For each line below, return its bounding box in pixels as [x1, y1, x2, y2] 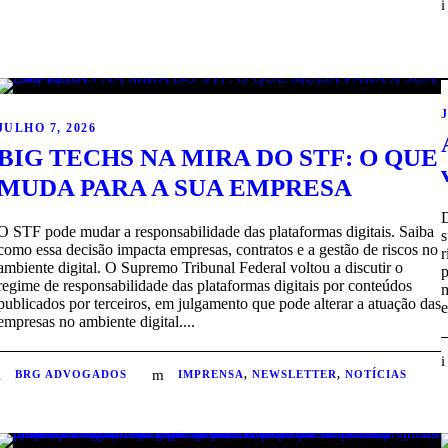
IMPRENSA [177, 368, 244, 381]
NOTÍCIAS [344, 368, 407, 381]
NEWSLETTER [251, 368, 337, 381]
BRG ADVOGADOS [14, 368, 127, 381]
